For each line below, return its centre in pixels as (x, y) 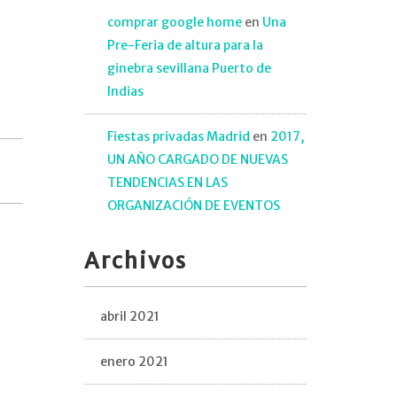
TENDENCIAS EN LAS (167, 183)
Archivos (135, 261)
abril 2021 (129, 316)
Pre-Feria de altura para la (185, 45)
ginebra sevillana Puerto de (189, 68)
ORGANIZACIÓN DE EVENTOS (193, 206)
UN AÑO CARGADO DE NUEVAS (197, 160)
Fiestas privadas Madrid (178, 136)
